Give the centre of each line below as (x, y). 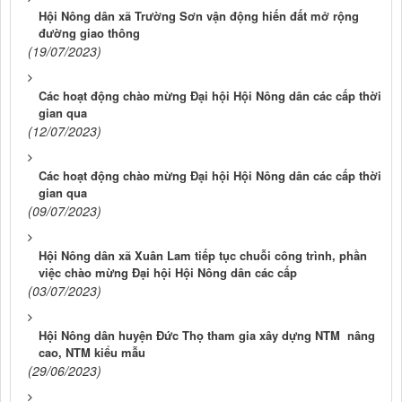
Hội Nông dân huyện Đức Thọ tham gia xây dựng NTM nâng (207, 335)
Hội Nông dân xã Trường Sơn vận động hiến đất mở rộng (199, 15)
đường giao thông (89, 32)
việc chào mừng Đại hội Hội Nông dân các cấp (168, 272)
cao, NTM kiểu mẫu (92, 352)
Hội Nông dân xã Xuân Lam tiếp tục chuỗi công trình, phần (203, 255)
